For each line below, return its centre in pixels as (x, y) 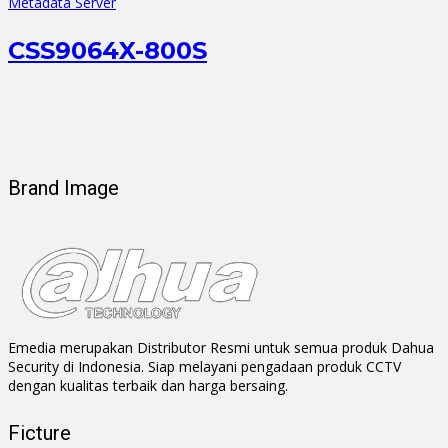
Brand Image (63, 188)
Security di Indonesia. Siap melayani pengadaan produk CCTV (204, 366)
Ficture (39, 433)
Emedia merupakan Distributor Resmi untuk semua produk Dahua (221, 347)
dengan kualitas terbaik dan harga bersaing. (148, 385)
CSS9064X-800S (107, 51)
